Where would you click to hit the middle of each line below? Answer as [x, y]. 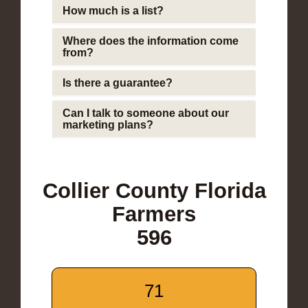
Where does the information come [151, 41]
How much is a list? [113, 10]
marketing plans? [108, 124]
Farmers [154, 214]
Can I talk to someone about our [146, 113]
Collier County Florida [154, 190]
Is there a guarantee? [118, 82]
